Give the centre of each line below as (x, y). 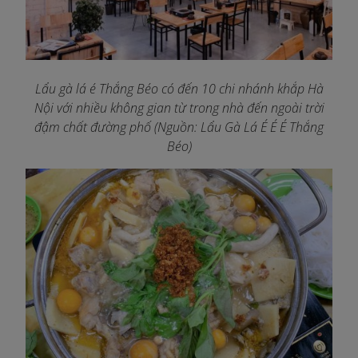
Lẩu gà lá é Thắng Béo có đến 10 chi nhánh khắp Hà (179, 89)
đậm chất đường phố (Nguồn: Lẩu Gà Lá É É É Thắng (179, 127)
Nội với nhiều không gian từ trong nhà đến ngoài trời (179, 108)
